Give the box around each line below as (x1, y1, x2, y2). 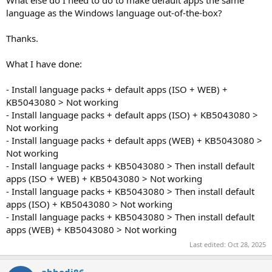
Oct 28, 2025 (228, 239, 266, 249)
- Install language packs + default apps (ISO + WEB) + (6, 83, 228, 95)
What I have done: (6, 58, 82, 70)
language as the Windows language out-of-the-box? (6, 7, 222, 19)
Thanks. (6, 32, 38, 44)
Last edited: (189, 239, 228, 249)
